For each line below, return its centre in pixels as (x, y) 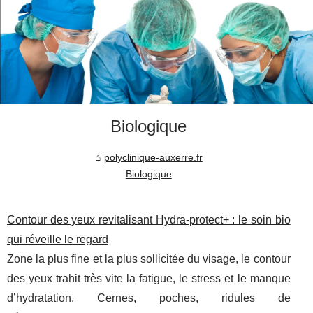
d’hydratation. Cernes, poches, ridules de (149, 298)
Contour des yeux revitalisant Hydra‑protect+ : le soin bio (149, 220)
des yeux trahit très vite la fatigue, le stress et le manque (149, 279)
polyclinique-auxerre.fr (153, 158)
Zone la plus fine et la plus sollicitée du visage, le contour (149, 259)
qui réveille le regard (58, 240)
